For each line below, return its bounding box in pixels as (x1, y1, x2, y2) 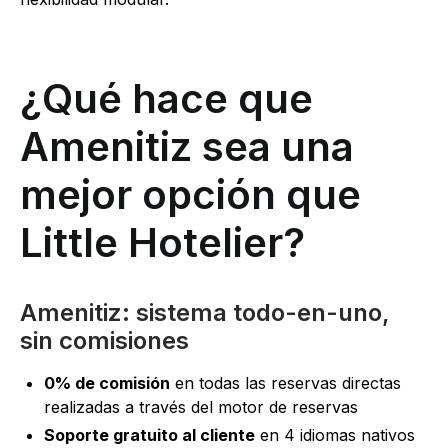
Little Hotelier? (20, 217, 305, 267)
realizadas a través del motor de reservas (44, 396, 358, 417)
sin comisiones (20, 325, 189, 355)
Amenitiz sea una (20, 121, 354, 171)
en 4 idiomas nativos (255, 424, 415, 445)
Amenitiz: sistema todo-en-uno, (20, 297, 390, 327)
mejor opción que (20, 169, 361, 219)
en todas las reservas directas (170, 372, 401, 393)
